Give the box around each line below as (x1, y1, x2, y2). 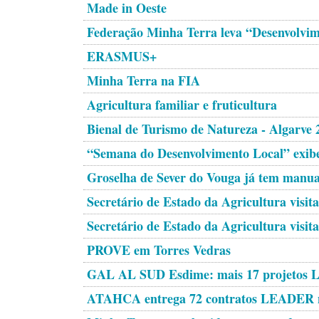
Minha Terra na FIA (87, 71, 200, 90)
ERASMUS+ (87, 47, 157, 66)
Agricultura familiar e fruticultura (87, 95, 277, 114)
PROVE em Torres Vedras (87, 241, 231, 259)
